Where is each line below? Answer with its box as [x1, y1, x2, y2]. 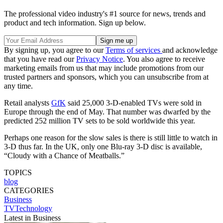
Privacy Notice [76, 54, 123, 63]
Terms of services [106, 45, 162, 54]
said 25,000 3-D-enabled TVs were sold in [66, 98, 202, 107]
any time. [4, 81, 33, 90]
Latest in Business [4, 213, 61, 222]
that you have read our [4, 54, 76, 63]
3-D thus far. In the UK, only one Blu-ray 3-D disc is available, [4, 142, 202, 151]
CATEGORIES [4, 186, 54, 195]
